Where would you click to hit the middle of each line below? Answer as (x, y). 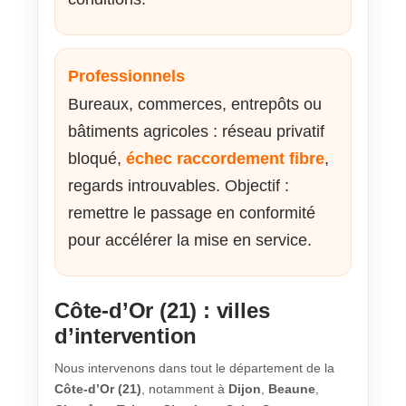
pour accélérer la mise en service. (190, 241)
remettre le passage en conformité (192, 213)
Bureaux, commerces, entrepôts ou (195, 105)
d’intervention (126, 336)
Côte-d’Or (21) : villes (162, 311)
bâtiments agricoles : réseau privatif (196, 132)
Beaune (292, 389)
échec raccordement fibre (225, 159)
